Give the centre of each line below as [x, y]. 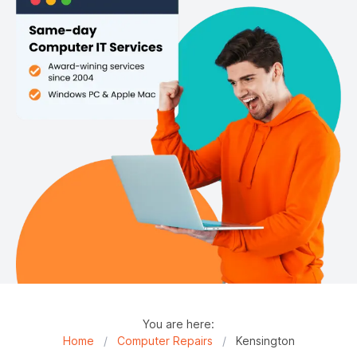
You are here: [178, 324]
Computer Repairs [165, 341]
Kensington [265, 341]
